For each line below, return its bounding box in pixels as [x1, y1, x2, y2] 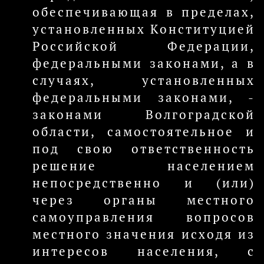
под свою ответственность [32, 141, 255, 157]
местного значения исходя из [32, 226, 255, 242]
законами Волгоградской [32, 107, 255, 123]
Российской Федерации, [32, 38, 255, 54]
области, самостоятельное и [32, 124, 255, 140]
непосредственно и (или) [32, 175, 255, 191]
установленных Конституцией [32, 21, 255, 37]
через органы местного [32, 192, 255, 208]
